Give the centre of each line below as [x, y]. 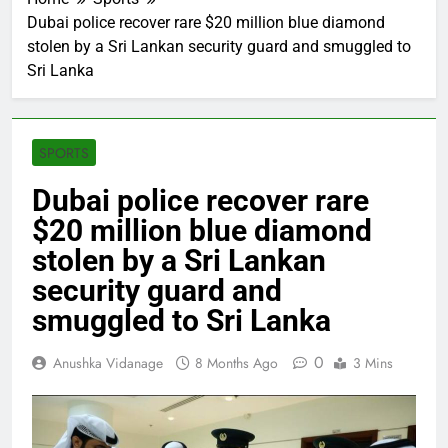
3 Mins [373, 363]
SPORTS [64, 153]
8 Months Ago [236, 363]
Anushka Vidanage [108, 363]
